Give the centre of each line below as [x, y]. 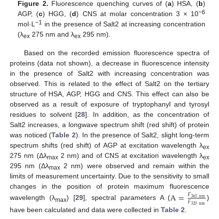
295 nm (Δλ [29, 166]
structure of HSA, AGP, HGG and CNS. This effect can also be [109, 94]
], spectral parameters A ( [127, 198]
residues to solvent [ [44, 115]
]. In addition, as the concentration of [147, 115]
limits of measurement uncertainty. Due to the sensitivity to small [109, 176]
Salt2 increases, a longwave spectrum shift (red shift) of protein [109, 125]
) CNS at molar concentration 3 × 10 [137, 14]
